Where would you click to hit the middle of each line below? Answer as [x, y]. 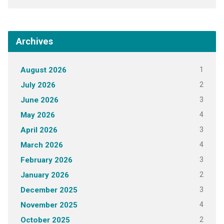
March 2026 [41, 145]
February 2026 [46, 160]
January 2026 [44, 175]
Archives [34, 41]
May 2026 [37, 115]
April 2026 [39, 130]
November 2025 [49, 205]
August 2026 [43, 70]
